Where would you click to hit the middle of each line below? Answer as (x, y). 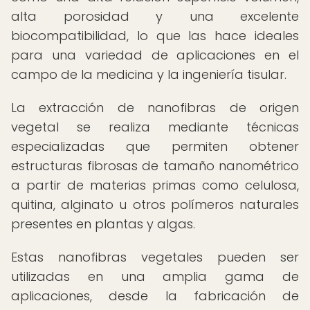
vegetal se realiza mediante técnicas (155, 127)
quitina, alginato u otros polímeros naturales (155, 204)
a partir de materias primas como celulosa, (155, 185)
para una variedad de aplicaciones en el (155, 55)
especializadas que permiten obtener (155, 146)
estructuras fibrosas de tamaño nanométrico (155, 166)
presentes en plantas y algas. (103, 224)
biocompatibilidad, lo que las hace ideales (155, 36)
